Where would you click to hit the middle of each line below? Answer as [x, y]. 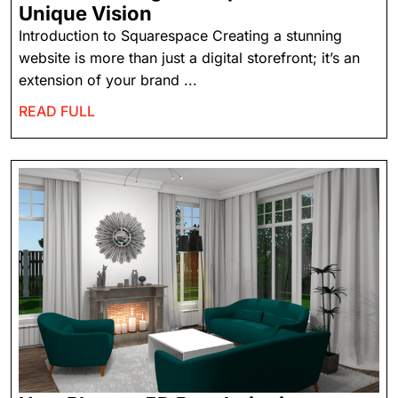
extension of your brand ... [108, 80]
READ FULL [57, 111]
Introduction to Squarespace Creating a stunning [180, 35]
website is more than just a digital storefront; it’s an [189, 57]
